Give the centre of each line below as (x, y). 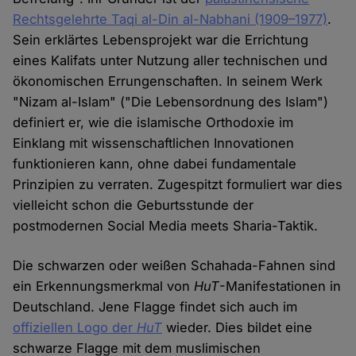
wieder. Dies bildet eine (238, 328)
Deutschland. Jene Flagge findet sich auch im (155, 307)
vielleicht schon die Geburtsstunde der (133, 205)
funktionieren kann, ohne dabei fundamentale (155, 164)
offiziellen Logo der (75, 328)
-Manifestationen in (281, 286)
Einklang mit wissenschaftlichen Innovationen (154, 143)
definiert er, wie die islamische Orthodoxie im (153, 123)
